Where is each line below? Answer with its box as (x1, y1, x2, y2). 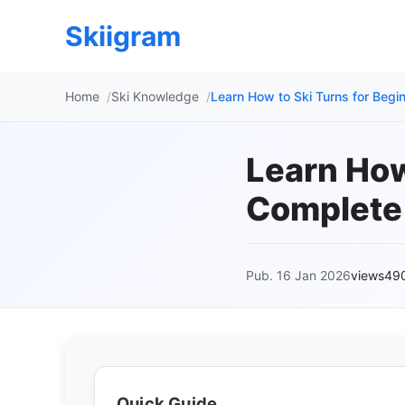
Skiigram (65, 20, 181, 52)
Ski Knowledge (111, 89, 199, 104)
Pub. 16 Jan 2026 (246, 268, 351, 283)
